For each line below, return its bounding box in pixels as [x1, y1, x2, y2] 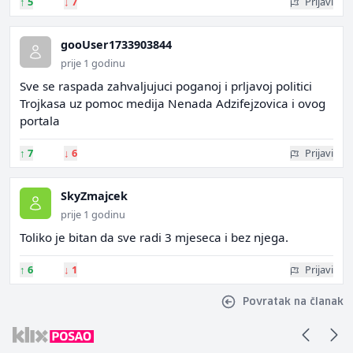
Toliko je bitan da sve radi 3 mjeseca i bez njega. [20, 229, 288, 245]
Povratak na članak [243, 296, 344, 307]
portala [20, 113, 60, 128]
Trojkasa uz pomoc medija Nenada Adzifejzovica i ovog [20, 95, 325, 111]
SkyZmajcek [61, 188, 128, 203]
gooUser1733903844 [61, 37, 172, 52]
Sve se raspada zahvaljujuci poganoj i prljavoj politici [20, 78, 312, 94]
